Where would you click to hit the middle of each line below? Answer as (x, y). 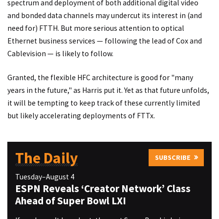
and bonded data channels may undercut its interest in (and (105, 15)
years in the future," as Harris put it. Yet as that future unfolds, (108, 90)
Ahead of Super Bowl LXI (70, 201)
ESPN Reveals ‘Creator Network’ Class (103, 189)
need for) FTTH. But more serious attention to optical (96, 28)
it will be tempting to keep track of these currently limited (104, 103)
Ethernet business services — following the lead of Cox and (105, 41)
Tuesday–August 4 (44, 177)
